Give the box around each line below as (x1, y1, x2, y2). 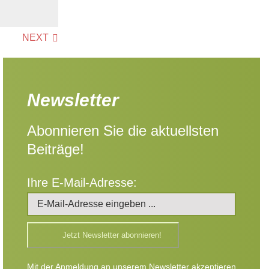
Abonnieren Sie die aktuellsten (27, 122, 219, 139)
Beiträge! (27, 141, 84, 157)
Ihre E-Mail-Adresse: (27, 176, 137, 189)
